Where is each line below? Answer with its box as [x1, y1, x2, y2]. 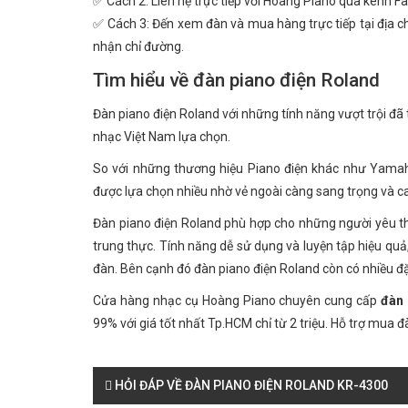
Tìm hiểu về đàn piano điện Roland [93, 69, 380, 91]
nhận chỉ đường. [93, 39, 184, 54]
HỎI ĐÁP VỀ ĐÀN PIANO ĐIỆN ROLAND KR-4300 [112, 378, 388, 393]
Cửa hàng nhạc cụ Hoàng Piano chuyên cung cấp [93, 293, 382, 308]
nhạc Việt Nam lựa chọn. [93, 129, 230, 144]
